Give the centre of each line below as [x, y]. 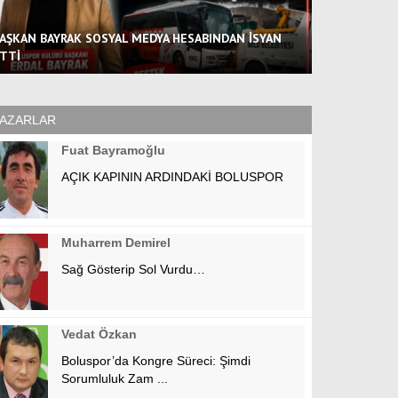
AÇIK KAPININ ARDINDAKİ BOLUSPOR [172, 177]
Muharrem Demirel [116, 242]
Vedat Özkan [99, 334]
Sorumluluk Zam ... [115, 379]
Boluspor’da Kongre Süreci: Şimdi [156, 361]
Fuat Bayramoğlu [113, 151]
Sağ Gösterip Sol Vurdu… [133, 269]
